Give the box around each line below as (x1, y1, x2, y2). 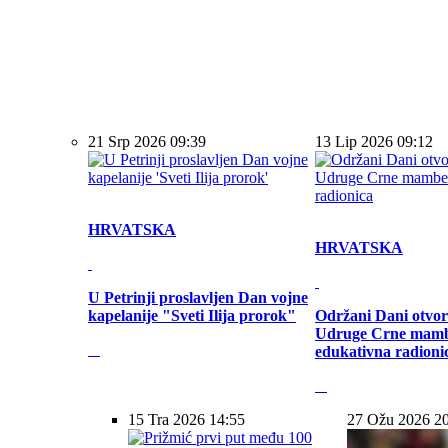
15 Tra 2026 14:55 (128, 411, 245, 428)
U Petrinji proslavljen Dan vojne (88, 289, 308, 306)
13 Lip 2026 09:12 (315, 133, 433, 150)
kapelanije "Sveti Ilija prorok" (88, 307, 296, 324)
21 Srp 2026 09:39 (88, 133, 206, 150)
